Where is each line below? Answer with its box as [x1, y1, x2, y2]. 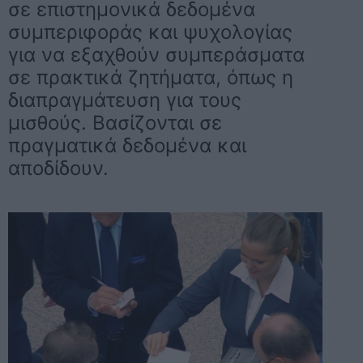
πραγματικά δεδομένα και [8, 134, 246, 157]
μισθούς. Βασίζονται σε [8, 111, 222, 135]
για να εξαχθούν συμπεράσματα [8, 43, 305, 66]
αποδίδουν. [8, 156, 109, 180]
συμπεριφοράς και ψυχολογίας [8, 20, 293, 44]
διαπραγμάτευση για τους [8, 88, 241, 112]
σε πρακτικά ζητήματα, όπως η [8, 66, 293, 89]
